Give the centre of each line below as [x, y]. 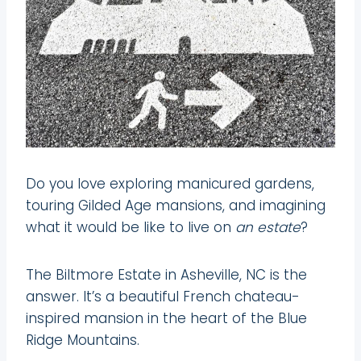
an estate [268, 227]
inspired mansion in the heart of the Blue [166, 318]
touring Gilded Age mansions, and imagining [176, 205]
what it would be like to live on [131, 227]
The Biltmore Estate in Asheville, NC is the [166, 274]
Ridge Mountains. [83, 340]
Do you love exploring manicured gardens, [170, 183]
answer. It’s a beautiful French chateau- [163, 296]
